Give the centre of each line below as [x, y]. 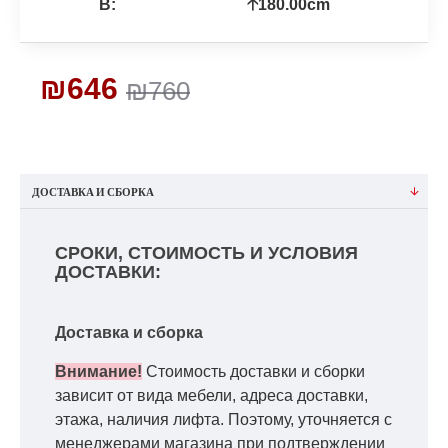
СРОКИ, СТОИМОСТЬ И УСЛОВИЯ [206, 252]
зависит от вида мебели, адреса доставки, [211, 395]
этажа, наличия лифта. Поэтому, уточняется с [223, 419]
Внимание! [98, 371]
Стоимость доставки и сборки [255, 371]
